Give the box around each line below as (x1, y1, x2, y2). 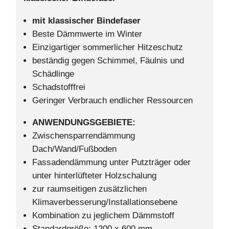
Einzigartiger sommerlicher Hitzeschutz (32, 42, 183, 53)
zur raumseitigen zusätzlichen (32, 184, 147, 194)
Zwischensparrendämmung (32, 131, 135, 141)
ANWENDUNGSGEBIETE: (32, 118, 135, 128)
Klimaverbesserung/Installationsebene (32, 197, 177, 208)
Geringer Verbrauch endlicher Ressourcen (32, 96, 193, 106)
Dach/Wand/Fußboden (32, 144, 117, 154)
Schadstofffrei (32, 82, 85, 93)
